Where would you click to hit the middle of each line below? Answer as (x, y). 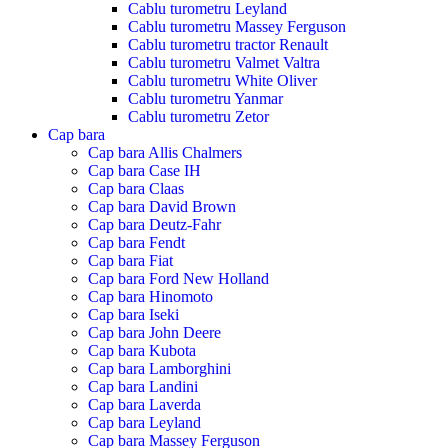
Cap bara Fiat (130, 261)
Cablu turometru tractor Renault (228, 45)
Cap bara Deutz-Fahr (154, 225)
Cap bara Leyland (144, 423)
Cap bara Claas (136, 189)
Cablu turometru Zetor (198, 117)
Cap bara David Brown (162, 207)
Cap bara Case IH (144, 171)
